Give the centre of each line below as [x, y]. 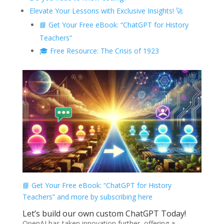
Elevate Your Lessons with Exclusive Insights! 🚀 [106, 11]
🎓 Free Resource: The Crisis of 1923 [99, 51]
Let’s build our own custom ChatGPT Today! [105, 213]
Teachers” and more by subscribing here [87, 196]
